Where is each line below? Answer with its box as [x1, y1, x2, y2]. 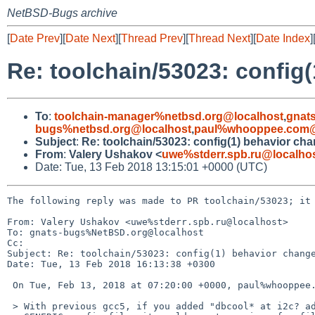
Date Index [256, 32, 310, 44]
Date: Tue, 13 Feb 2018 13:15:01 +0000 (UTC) [35, 160, 267, 173]
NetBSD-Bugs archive [7, 7, 117, 19]
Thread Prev [121, 32, 183, 44]
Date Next [65, 32, 115, 44]
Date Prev [10, 32, 60, 44]
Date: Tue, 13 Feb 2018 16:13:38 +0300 [7, 258, 215, 269]
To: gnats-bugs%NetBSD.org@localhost [7, 226, 204, 238]
